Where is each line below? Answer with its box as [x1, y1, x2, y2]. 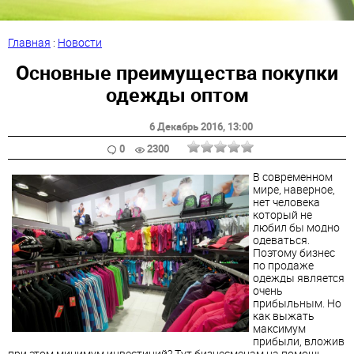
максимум [253, 320, 306, 336]
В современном [253, 168, 333, 184]
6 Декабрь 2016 [149, 119, 223, 134]
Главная [8, 35, 51, 50]
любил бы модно [253, 219, 340, 235]
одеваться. [253, 232, 310, 247]
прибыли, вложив [253, 333, 345, 348]
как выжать [253, 307, 314, 323]
